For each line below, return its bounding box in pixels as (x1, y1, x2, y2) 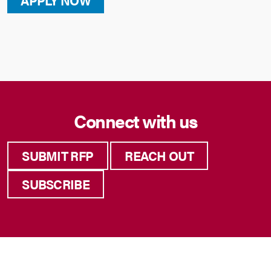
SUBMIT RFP (22, 147, 94, 165)
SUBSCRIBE (22, 175, 90, 193)
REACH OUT (125, 147, 194, 165)
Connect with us (74, 108, 197, 134)
